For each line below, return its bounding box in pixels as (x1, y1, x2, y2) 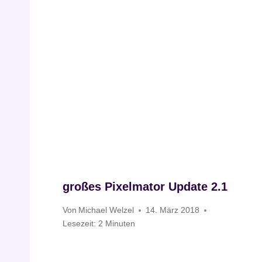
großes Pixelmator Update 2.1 (63, 180, 227, 193)
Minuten (105, 219, 135, 229)
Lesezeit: (63, 219, 96, 229)
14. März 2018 (146, 205, 200, 215)
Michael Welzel (78, 205, 135, 215)
